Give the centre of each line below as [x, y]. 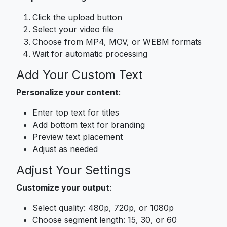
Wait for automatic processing [90, 53]
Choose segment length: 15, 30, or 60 [105, 220]
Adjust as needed [65, 149]
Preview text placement [78, 137]
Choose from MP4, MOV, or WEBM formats [117, 41]
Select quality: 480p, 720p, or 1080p [103, 207]
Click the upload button [77, 17]
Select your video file [73, 29]
